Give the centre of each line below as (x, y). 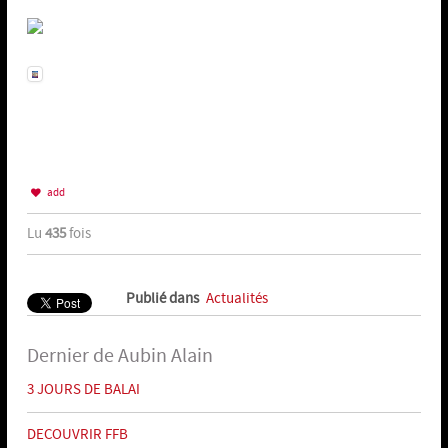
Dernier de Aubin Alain (119, 356)
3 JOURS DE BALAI (83, 390)
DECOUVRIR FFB (77, 435)
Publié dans (162, 299)
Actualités (236, 299)
